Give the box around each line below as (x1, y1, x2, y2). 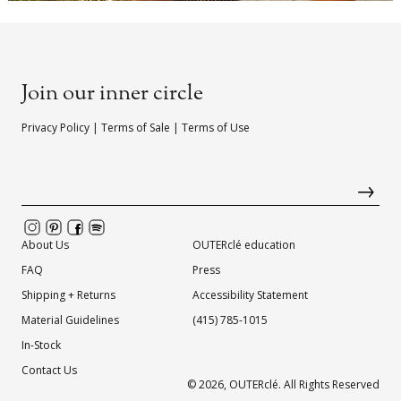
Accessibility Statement (192, 287, 308, 303)
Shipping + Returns (21, 287, 115, 303)
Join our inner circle (21, 79, 203, 109)
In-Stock (21, 337, 61, 353)
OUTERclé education (192, 237, 295, 252)
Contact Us (21, 363, 77, 378)
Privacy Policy (21, 120, 90, 135)
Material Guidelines (21, 312, 119, 328)
